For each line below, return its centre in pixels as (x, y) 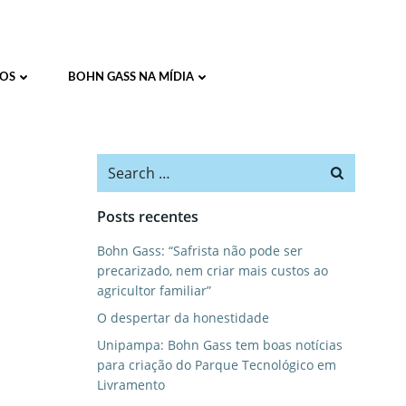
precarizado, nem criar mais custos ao (212, 271)
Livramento (130, 385)
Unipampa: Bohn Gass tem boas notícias (219, 345)
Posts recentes (147, 217)
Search (119, 164)
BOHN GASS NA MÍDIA (130, 77)
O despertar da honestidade (183, 318)
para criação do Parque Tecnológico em (216, 365)
